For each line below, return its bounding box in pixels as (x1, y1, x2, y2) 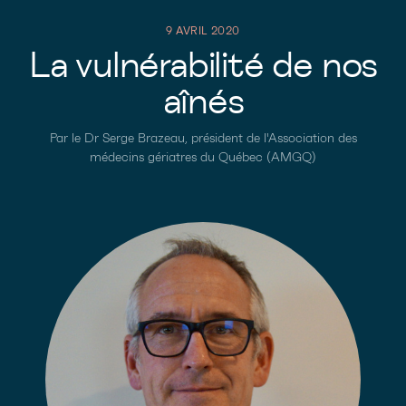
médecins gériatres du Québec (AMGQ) (90, 151, 316, 164)
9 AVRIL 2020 (165, 25, 241, 36)
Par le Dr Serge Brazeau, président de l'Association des (49, 132, 357, 145)
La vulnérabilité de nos (28, 43, 378, 88)
